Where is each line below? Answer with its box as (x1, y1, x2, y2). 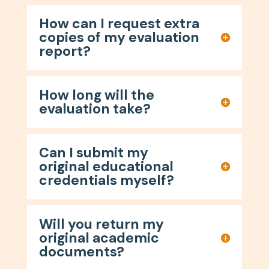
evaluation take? (38, 99, 151, 118)
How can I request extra (38, 14, 199, 32)
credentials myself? (38, 171, 174, 189)
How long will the (38, 85, 154, 104)
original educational (38, 157, 174, 175)
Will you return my (38, 214, 164, 233)
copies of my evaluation (38, 28, 199, 46)
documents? (38, 242, 124, 261)
